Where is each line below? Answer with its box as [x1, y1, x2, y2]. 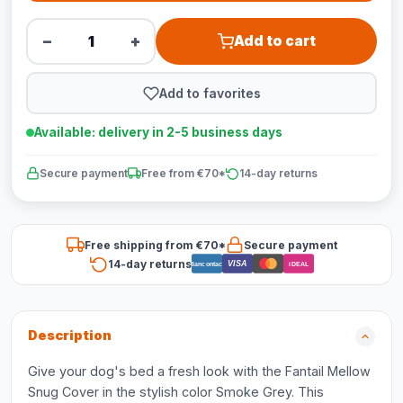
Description [28, 327, 112, 344]
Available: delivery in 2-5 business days [34, 125, 282, 139]
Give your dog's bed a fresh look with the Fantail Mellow [28, 363, 371, 379]
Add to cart [233, 32, 316, 49]
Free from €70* [141, 166, 226, 180]
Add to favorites [158, 85, 261, 101]
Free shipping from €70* [84, 237, 226, 252]
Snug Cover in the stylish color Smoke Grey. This [28, 384, 324, 399]
